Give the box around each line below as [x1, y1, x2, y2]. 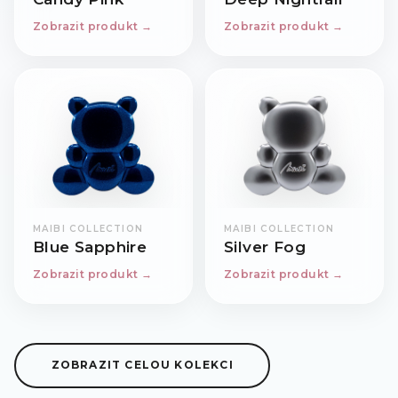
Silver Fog [224, 237, 306, 256]
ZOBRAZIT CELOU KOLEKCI [51, 358, 234, 372]
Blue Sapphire [33, 237, 147, 256]
